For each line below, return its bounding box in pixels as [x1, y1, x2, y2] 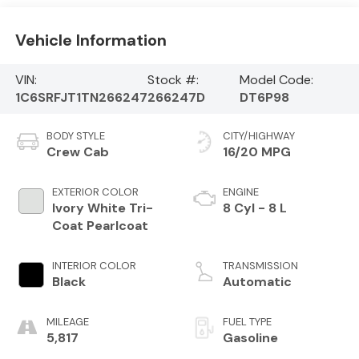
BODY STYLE [46, 128, 105, 143]
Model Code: [240, 71, 314, 88]
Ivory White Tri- [51, 199, 153, 216]
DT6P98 [240, 88, 290, 106]
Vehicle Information [14, 30, 167, 51]
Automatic [223, 272, 292, 290]
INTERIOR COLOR [51, 258, 136, 272]
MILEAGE [46, 314, 89, 329]
